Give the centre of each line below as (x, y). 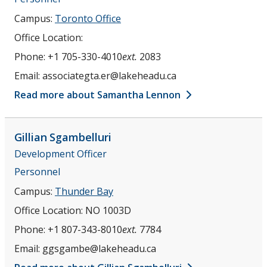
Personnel (37, 172)
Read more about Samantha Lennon (99, 94)
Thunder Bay (84, 192)
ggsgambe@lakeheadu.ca (99, 249)
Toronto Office (88, 18)
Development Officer (60, 154)
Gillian (31, 137)
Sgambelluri (80, 137)
